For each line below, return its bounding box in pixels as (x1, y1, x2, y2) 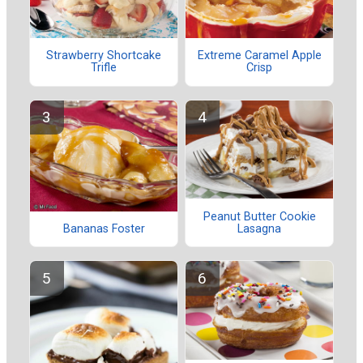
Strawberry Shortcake (46, 49, 161, 63)
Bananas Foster (62, 222, 145, 237)
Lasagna (237, 221, 281, 236)
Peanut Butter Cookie (203, 209, 316, 224)
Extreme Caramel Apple (197, 49, 322, 63)
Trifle (91, 61, 117, 75)
